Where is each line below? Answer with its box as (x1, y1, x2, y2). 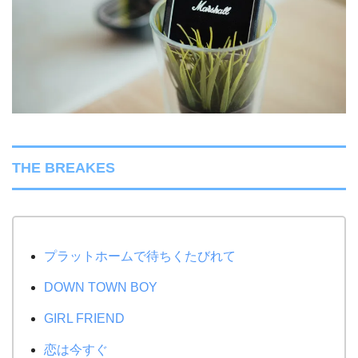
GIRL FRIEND (44, 311, 125, 325)
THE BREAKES (12, 159, 115, 176)
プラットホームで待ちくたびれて (44, 249, 237, 263)
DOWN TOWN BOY (44, 280, 158, 294)
